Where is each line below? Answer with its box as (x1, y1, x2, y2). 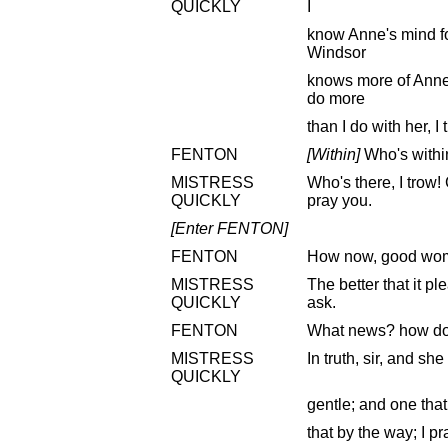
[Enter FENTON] (171, 219, 288, 237)
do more (307, 89, 365, 107)
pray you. (307, 191, 372, 209)
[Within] (307, 145, 360, 163)
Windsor (307, 43, 366, 61)
